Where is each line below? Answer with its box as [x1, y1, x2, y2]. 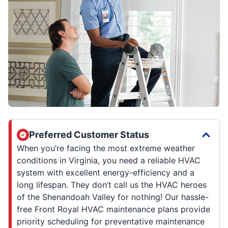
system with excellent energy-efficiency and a [17, 167, 194, 178]
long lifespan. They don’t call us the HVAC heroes [17, 179, 207, 190]
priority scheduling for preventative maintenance [17, 216, 205, 226]
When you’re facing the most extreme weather [17, 142, 195, 153]
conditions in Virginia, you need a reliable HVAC [17, 155, 201, 165]
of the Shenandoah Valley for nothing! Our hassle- [17, 191, 209, 202]
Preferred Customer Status [29, 129, 149, 140]
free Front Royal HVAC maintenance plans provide [17, 204, 210, 214]
